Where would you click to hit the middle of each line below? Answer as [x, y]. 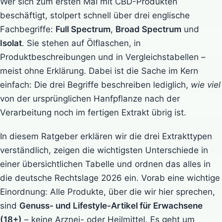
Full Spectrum [83, 29]
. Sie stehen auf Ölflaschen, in [81, 43]
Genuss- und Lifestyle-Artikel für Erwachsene [111, 205]
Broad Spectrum [148, 29]
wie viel [206, 84]
